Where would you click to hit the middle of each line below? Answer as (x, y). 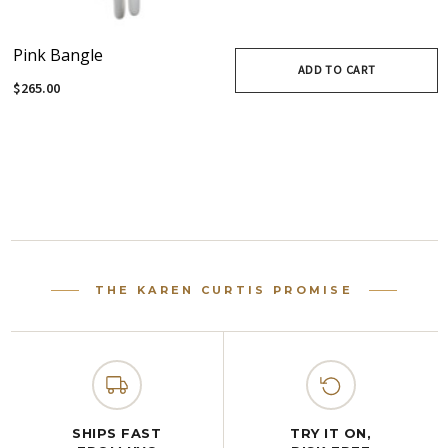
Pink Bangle (58, 54)
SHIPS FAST (117, 432)
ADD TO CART (336, 69)
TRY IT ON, (331, 432)
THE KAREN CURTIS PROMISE (224, 289)
